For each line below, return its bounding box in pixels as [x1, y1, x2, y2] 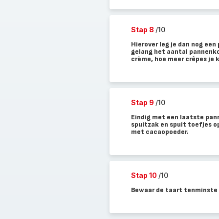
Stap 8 [131, 25, 155, 34]
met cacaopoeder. [131, 128, 189, 136]
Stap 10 [131, 171, 158, 179]
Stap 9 [131, 98, 155, 107]
